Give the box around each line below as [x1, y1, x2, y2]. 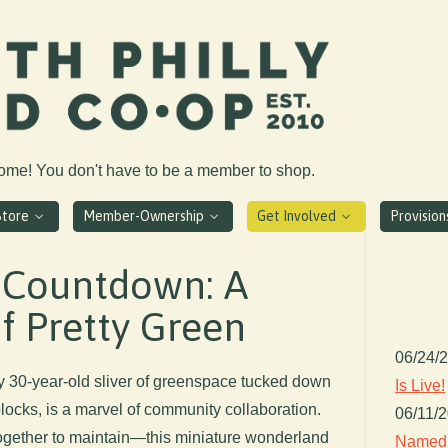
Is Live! [395, 376, 446, 394]
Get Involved [257, 207, 340, 224]
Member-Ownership [82, 207, 207, 224]
